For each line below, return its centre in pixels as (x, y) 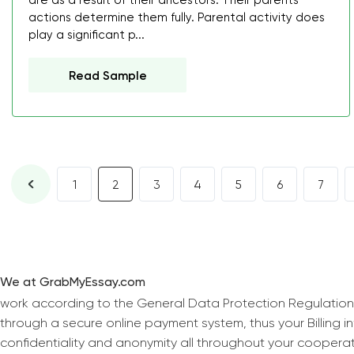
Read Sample (108, 76)
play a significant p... (87, 35)
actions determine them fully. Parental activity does (177, 17)
